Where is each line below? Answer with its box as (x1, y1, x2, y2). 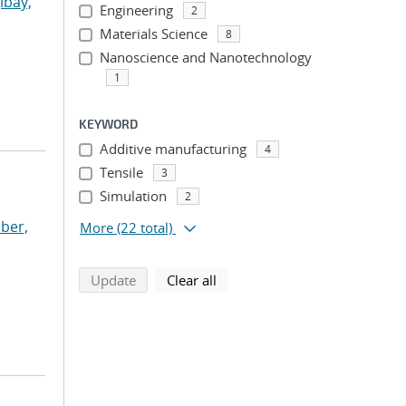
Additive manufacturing (99, 140, 246, 158)
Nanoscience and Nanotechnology (99, 48, 312, 66)
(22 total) (117, 218, 172, 237)
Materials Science (99, 24, 208, 43)
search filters (216, 270, 295, 288)
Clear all (167, 271, 217, 289)
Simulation (99, 187, 167, 205)
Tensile (99, 163, 143, 181)
